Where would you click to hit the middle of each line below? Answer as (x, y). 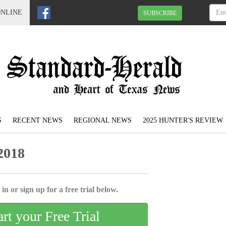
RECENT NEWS (38, 121)
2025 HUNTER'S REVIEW (183, 121)
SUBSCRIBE (160, 13)
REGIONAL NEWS (103, 121)
